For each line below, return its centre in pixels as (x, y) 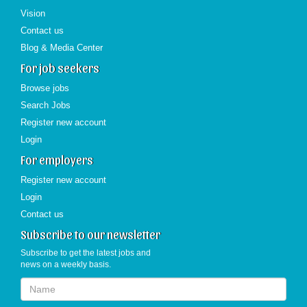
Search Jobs (46, 105)
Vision (33, 13)
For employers (57, 159)
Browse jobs (45, 88)
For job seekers (60, 67)
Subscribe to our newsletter (90, 234)
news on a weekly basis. (66, 265)
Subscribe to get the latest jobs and (86, 253)
